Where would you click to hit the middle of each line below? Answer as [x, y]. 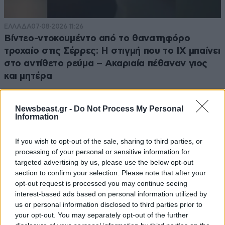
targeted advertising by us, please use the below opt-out [104, 162]
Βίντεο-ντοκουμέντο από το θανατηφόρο [97, 38]
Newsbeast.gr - [44, 108]
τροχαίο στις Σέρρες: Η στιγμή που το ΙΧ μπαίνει [112, 51]
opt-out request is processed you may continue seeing [101, 183]
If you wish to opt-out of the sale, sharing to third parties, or [109, 141]
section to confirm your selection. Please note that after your [110, 173]
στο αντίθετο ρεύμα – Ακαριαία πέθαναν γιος [106, 63]
